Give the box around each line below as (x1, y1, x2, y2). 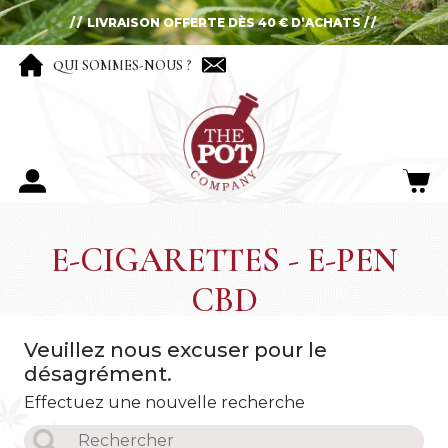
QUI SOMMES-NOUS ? (53, 57, 192, 74)
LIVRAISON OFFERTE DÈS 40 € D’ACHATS (84, 14, 364, 30)
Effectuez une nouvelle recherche (24, 393, 305, 413)
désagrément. (24, 362, 172, 387)
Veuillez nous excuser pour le (24, 338, 327, 363)
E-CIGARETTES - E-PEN (51, 240, 397, 282)
